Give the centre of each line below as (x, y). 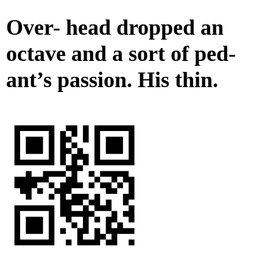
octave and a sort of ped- (121, 54)
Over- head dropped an (115, 28)
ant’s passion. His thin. (112, 80)
